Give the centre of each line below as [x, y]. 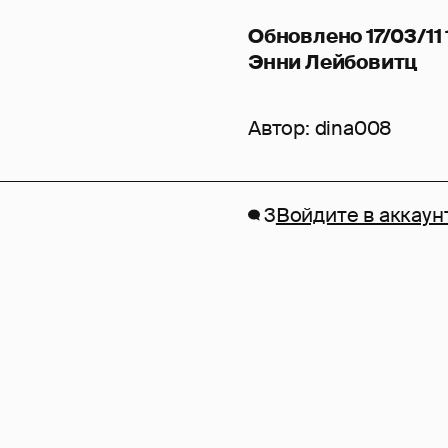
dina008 [353, 127]
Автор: [281, 127]
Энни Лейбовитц [333, 61]
